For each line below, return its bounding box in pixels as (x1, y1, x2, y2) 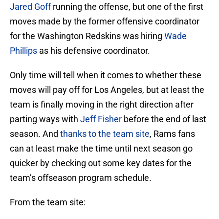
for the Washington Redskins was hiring (10, 31, 164, 42)
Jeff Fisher (80, 114, 122, 125)
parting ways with (10, 114, 80, 125)
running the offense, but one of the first (51, 1, 203, 12)
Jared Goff (10, 1, 51, 12)
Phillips (10, 45, 37, 56)
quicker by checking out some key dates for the (10, 158, 192, 169)
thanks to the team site (60, 129, 150, 139)
